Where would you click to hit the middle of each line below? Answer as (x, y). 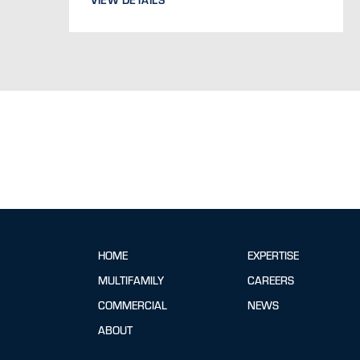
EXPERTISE (274, 255)
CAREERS (271, 280)
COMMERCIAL (133, 305)
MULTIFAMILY (131, 280)
